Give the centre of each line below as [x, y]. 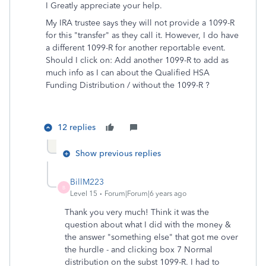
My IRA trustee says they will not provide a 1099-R [140, 23]
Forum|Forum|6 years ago [145, 194]
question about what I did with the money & [148, 225]
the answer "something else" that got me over [151, 237]
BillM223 [87, 182]
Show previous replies [118, 153]
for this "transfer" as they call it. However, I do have [142, 35]
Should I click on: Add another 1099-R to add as [137, 60]
